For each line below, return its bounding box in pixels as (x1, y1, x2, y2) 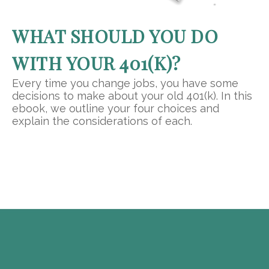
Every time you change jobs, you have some (12, 77, 238, 90)
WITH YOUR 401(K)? (12, 51, 181, 76)
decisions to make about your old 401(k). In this (12, 89, 252, 103)
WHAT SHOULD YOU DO (12, 24, 218, 49)
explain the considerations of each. (12, 115, 192, 128)
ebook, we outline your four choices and (12, 102, 219, 115)
